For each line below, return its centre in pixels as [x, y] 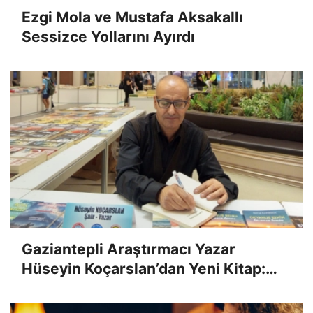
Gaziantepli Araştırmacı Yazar [129, 249]
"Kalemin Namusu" [87, 289]
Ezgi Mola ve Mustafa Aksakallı [132, 17]
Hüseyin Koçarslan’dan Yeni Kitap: [144, 269]
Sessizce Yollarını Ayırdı [108, 37]
